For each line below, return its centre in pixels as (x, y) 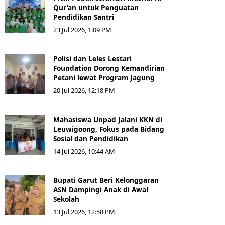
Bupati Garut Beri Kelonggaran (106, 180)
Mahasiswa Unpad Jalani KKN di (108, 119)
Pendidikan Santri (84, 17)
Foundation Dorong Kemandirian (109, 68)
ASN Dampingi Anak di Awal (101, 190)
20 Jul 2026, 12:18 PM (84, 90)
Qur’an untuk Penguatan (96, 7)
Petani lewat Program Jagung (104, 78)
